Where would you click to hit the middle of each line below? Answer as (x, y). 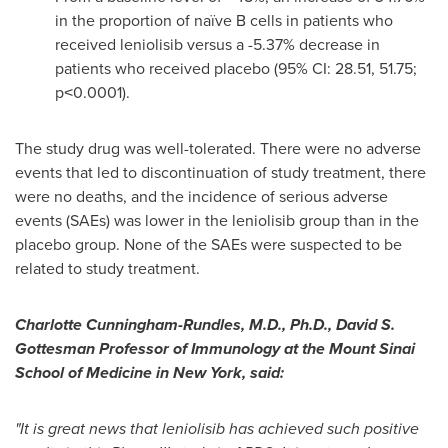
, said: (263, 372)
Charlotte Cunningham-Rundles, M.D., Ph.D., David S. (205, 324)
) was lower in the (169, 220)
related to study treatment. (107, 268)
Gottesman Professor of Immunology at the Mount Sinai (215, 348)
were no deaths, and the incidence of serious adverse (201, 196)
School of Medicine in (94, 372)
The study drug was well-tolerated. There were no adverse (218, 148)
